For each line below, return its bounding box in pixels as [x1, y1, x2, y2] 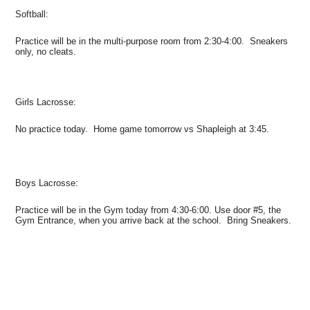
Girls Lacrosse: [15, 96, 77, 107]
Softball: [15, 8, 49, 19]
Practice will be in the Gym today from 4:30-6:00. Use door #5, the [15, 204, 282, 215]
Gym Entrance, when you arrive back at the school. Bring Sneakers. [15, 215, 292, 226]
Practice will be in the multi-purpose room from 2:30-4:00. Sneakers [15, 35, 289, 46]
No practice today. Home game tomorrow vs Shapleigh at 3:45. [15, 123, 273, 134]
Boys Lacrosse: [15, 177, 79, 188]
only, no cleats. [15, 46, 82, 57]
